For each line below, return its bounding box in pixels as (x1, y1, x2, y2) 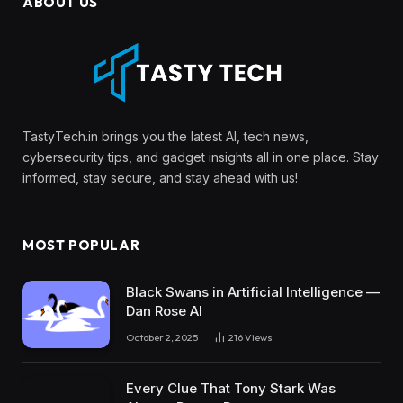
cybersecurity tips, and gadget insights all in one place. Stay (22, 148, 379, 165)
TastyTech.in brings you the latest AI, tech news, (22, 128, 309, 144)
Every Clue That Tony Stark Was (126, 379, 336, 397)
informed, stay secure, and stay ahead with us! (22, 169, 298, 185)
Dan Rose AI (126, 301, 202, 319)
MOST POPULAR (22, 236, 140, 254)
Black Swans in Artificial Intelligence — (126, 282, 380, 300)
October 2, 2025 (126, 330, 198, 344)
